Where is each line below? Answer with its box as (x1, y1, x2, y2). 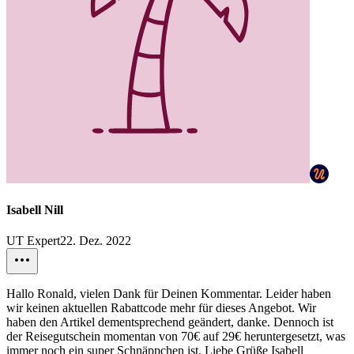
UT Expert (6, 234, 60, 248)
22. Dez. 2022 (60, 234, 131, 248)
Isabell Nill (6, 202, 63, 217)
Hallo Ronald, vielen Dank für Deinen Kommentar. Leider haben (6, 287, 331, 301)
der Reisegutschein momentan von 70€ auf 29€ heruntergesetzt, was (6, 330, 345, 344)
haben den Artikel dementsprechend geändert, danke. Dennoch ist (6, 315, 333, 330)
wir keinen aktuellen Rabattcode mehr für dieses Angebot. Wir (6, 301, 316, 315)
